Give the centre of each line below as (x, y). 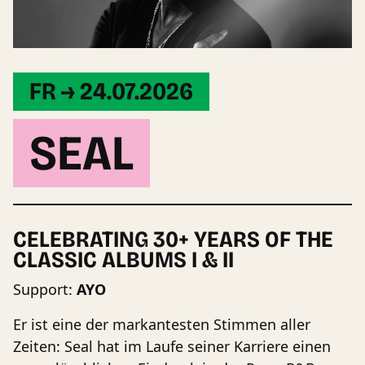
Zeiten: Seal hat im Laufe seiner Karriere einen (172, 346)
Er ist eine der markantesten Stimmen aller (162, 324)
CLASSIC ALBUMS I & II (123, 259)
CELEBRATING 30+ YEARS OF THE (173, 239)
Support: (45, 289)
